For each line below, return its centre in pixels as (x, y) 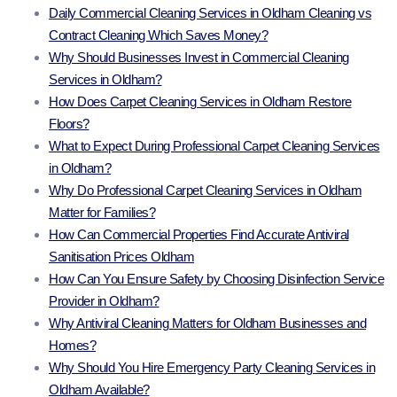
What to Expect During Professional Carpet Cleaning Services (214, 146)
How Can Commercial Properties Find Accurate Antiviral (199, 235)
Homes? (72, 346)
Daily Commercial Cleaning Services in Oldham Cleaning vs (210, 13)
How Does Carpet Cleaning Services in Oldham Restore (200, 102)
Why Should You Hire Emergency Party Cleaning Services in (212, 368)
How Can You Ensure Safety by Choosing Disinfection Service (216, 279)
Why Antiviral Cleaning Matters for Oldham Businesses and (207, 323)
